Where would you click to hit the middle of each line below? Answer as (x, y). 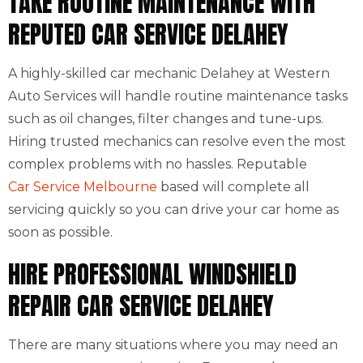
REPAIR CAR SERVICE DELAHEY (141, 306)
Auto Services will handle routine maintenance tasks (178, 96)
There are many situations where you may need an (173, 345)
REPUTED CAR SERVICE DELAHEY (148, 34)
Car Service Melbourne (83, 187)
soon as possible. (60, 232)
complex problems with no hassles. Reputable (158, 164)
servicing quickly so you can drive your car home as (173, 209)
